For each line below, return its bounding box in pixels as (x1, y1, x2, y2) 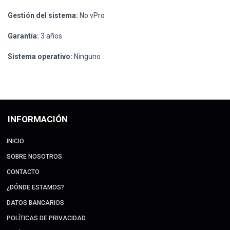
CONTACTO (7, 168, 40, 176)
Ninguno (72, 52, 101, 61)
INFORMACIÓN (8, 113, 68, 124)
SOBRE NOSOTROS (7, 152, 62, 160)
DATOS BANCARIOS (7, 199, 64, 206)
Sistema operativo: (8, 52, 72, 61)
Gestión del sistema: (8, 11, 78, 20)
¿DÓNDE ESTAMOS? (7, 183, 64, 191)
